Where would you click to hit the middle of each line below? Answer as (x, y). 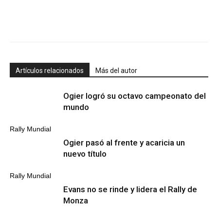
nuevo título (85, 154)
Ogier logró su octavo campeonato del (135, 96)
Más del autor (116, 71)
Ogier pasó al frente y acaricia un (124, 143)
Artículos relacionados (50, 71)
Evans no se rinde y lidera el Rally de (130, 189)
